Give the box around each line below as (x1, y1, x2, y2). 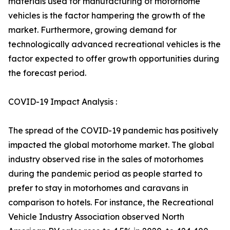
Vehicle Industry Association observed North (8, 212, 184, 222)
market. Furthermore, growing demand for (8, 25, 177, 35)
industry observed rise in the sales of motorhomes (8, 154, 203, 164)
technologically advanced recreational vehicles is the (8, 39, 221, 49)
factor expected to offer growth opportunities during (8, 53, 219, 64)
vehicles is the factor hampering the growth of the (8, 10, 205, 21)
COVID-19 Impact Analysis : (8, 97, 117, 107)
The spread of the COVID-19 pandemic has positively (8, 125, 218, 136)
